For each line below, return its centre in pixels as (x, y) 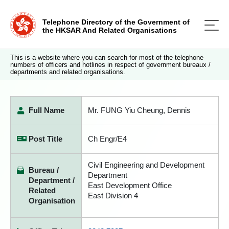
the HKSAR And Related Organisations (110, 30)
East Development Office (130, 185)
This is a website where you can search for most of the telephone (107, 58)
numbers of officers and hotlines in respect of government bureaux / (110, 65)
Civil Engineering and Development (146, 165)
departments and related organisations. (68, 72)
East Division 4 (113, 196)
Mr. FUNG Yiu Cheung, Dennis (139, 110)
